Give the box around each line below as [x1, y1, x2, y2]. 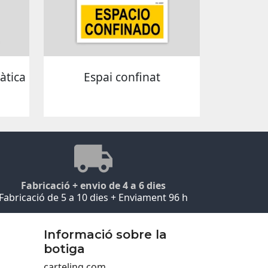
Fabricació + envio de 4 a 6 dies [21, 178, 166, 192]
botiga [44, 241, 85, 256]
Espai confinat [83, 69, 160, 86]
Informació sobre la [44, 227, 167, 242]
